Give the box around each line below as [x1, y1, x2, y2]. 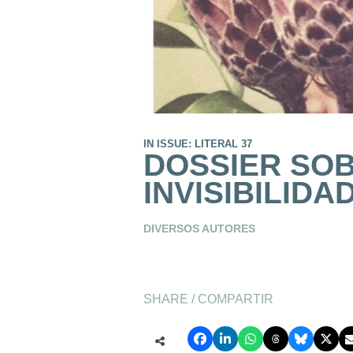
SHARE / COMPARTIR [143, 291, 273, 306]
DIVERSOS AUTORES [143, 221, 255, 235]
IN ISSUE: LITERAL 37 [143, 137, 252, 150]
